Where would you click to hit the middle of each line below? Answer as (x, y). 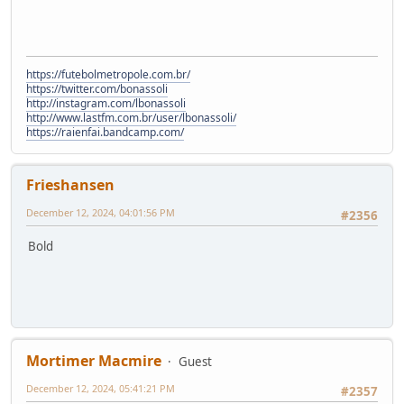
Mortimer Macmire (94, 360)
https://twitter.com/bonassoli (97, 88)
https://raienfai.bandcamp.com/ (105, 132)
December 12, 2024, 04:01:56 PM (101, 212)
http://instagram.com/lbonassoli (106, 103)
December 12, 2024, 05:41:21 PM (101, 388)
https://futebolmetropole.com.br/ (108, 74)
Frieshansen (70, 184)
